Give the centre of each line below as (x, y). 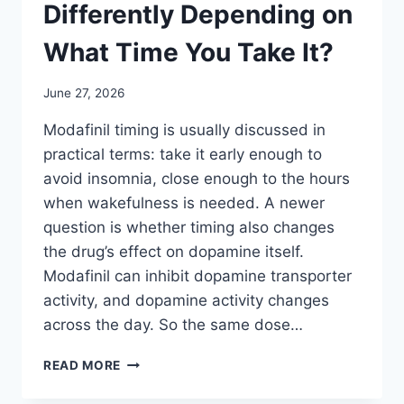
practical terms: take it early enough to (183, 154)
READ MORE (83, 365)
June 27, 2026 (84, 92)
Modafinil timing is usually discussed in (184, 129)
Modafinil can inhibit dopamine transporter (197, 275)
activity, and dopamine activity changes (186, 300)
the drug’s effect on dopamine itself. (174, 251)
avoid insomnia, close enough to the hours (197, 178)
